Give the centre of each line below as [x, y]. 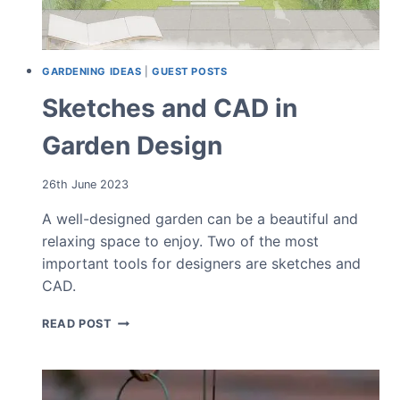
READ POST [77, 323]
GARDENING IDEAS [92, 71]
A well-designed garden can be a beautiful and [200, 218]
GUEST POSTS [190, 71]
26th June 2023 [85, 184]
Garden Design [132, 146]
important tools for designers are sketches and [201, 263]
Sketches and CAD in [170, 108]
